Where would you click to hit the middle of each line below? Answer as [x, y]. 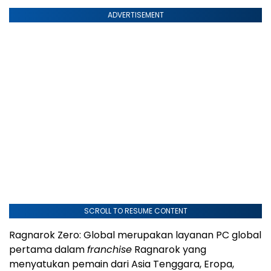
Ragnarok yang [169, 249]
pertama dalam [48, 249]
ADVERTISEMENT [135, 15]
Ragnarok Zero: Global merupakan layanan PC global [135, 235]
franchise [109, 249]
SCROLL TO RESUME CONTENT [135, 211]
